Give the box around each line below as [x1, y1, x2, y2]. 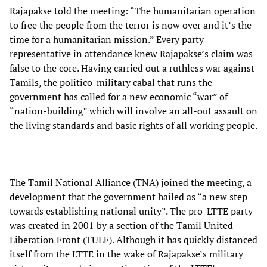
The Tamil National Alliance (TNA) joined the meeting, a [10, 175, 252, 189]
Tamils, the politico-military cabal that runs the [10, 75, 212, 89]
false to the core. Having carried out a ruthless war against [10, 61, 254, 74]
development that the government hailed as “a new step [10, 190, 247, 203]
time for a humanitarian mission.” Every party [10, 32, 204, 46]
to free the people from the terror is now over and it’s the [10, 18, 252, 32]
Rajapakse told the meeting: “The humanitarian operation [10, 4, 256, 17]
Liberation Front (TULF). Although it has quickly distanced [10, 232, 257, 246]
